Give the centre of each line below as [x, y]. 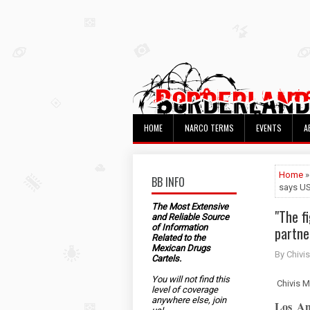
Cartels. [166, 258]
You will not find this [191, 279]
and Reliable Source [190, 217]
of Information [180, 227]
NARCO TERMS [209, 128]
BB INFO [168, 182]
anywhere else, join [189, 300]
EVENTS [269, 128]
